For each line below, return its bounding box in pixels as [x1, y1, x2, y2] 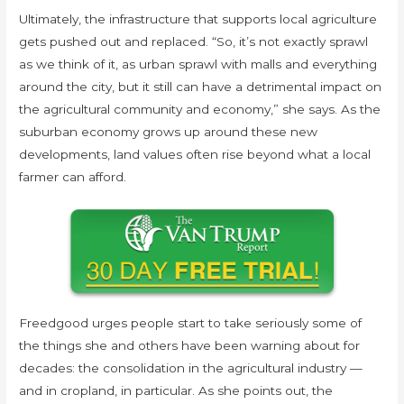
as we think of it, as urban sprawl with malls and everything [19, 56, 378, 71]
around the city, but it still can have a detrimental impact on [19, 78, 382, 94]
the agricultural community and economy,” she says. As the [19, 101, 381, 116]
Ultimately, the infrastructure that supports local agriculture [19, 11, 378, 26]
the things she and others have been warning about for [19, 338, 361, 353]
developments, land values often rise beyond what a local [19, 146, 372, 161]
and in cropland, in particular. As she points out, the [19, 383, 334, 399]
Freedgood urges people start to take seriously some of [19, 316, 363, 331]
